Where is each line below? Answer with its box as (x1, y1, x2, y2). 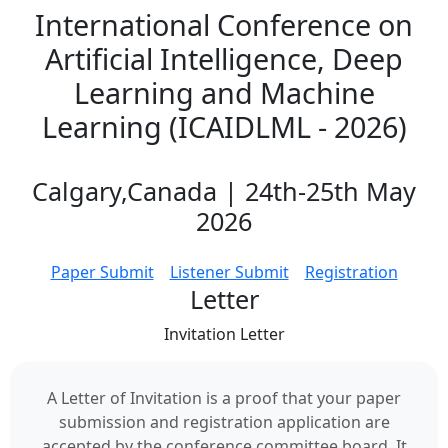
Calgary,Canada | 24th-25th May (32, 174, 416, 208)
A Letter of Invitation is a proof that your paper (47, 387, 401, 409)
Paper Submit (50, 261, 154, 283)
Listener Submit (169, 261, 289, 283)
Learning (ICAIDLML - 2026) (41, 107, 407, 146)
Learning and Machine (73, 73, 375, 112)
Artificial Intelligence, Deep (45, 39, 403, 78)
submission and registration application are (58, 411, 390, 433)
